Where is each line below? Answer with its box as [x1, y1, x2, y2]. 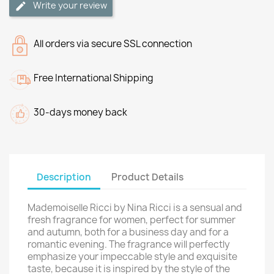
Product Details [111, 170, 184, 183]
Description [37, 170, 91, 183]
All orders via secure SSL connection [34, 37, 192, 50]
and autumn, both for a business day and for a [28, 226, 229, 239]
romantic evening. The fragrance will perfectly [28, 238, 230, 251]
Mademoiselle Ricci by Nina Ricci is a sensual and [28, 201, 242, 214]
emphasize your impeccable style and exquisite [28, 250, 237, 263]
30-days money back [34, 106, 127, 119]
